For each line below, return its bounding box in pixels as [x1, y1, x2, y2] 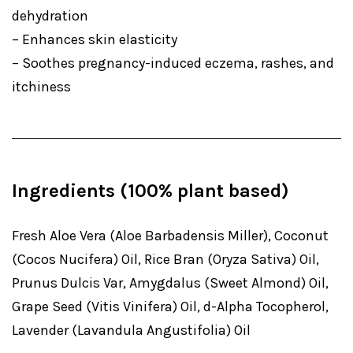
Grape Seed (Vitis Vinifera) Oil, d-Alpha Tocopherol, [12, 298, 329, 315]
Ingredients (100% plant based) [12, 180, 289, 202]
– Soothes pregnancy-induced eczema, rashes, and [12, 54, 334, 72]
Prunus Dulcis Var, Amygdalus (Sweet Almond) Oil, [12, 274, 329, 292]
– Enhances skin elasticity [12, 31, 177, 48]
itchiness [12, 78, 71, 95]
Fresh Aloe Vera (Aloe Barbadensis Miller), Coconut [12, 227, 329, 244]
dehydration [12, 7, 88, 24]
